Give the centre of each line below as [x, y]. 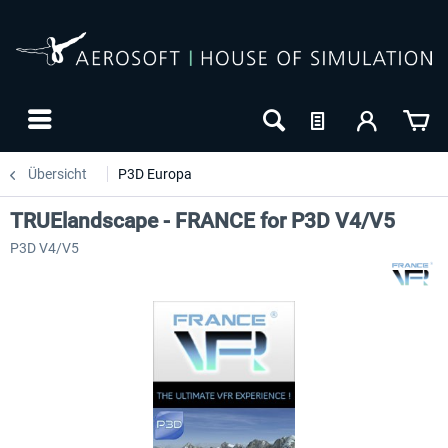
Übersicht [57, 174]
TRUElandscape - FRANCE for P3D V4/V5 [202, 221]
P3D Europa [155, 174]
